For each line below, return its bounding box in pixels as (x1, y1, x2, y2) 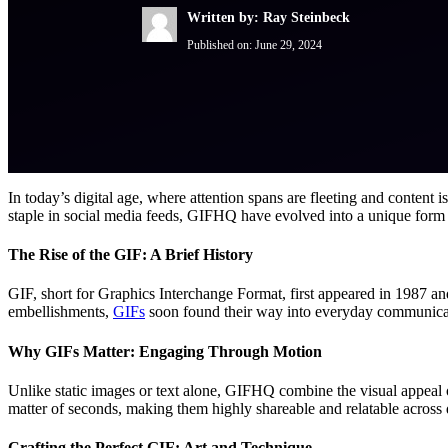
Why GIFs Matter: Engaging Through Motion (8, 342, 322, 360)
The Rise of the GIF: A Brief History (8, 246, 253, 264)
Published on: (187, 37, 255, 52)
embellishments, (8, 303, 113, 321)
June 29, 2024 (255, 37, 322, 52)
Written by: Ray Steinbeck (187, 9, 350, 25)
